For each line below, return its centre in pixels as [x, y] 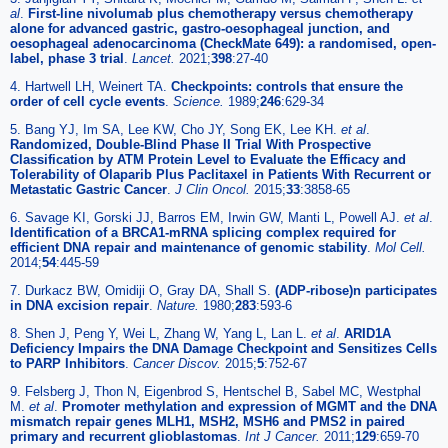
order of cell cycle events [87, 102]
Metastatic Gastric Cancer [88, 190]
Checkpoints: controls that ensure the [287, 87]
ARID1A [367, 334]
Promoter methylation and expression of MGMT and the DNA [249, 407]
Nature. [180, 306]
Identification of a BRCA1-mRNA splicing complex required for [203, 233]
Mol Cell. [400, 248]
